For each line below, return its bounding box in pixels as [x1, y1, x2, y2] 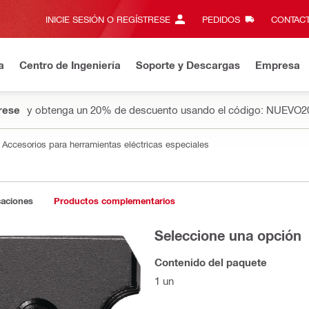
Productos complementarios [54, 195, 175, 206]
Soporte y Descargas [136, 58, 240, 71]
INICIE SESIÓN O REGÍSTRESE [46, 14, 170, 24]
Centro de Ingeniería [19, 58, 121, 71]
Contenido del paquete [154, 256, 267, 268]
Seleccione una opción [154, 227, 301, 243]
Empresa [255, 58, 300, 71]
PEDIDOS [201, 14, 240, 24]
